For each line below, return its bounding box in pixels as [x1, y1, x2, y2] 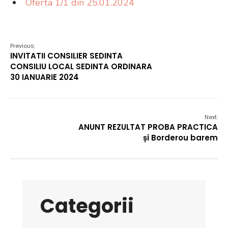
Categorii [40, 192, 134, 219]
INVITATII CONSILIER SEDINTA [10, 50, 123, 61]
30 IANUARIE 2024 [10, 72, 79, 82]
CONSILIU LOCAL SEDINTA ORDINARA [10, 61, 152, 72]
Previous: [10, 42, 35, 50]
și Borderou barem [143, 132, 218, 143]
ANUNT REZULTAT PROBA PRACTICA [78, 122, 218, 132]
